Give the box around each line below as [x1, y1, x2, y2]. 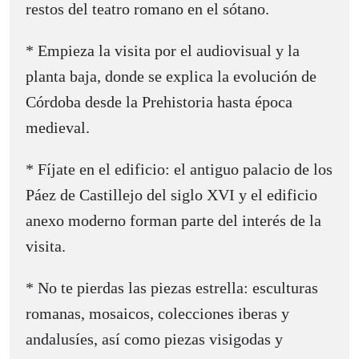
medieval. [26, 118, 90, 136]
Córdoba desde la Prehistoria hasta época [26, 92, 292, 111]
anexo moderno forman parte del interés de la [26, 211, 321, 229]
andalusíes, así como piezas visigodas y [26, 329, 283, 348]
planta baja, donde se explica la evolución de [26, 67, 317, 85]
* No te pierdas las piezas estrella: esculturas [26, 278, 318, 296]
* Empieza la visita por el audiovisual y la [26, 41, 300, 59]
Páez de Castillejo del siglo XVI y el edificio [26, 185, 317, 204]
